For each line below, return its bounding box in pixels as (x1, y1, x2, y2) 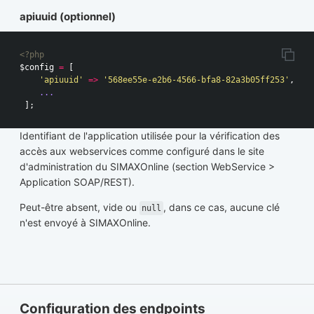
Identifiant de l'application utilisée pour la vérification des (20, 130, 280, 142)
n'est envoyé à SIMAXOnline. (20, 217, 151, 229)
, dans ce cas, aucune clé (163, 201, 280, 214)
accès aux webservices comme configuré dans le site (20, 145, 264, 158)
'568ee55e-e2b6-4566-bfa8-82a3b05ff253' (103, 75, 289, 86)
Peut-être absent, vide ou (20, 201, 139, 214)
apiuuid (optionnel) (20, 10, 116, 24)
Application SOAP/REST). (20, 176, 135, 189)
